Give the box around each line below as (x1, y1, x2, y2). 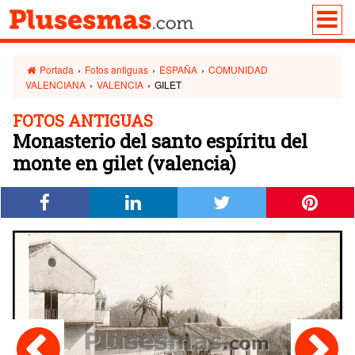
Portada (37, 63, 74, 76)
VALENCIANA (25, 78, 86, 91)
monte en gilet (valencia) (13, 151, 236, 176)
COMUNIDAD (208, 63, 269, 76)
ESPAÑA (159, 63, 198, 76)
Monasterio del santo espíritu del (13, 128, 307, 154)
